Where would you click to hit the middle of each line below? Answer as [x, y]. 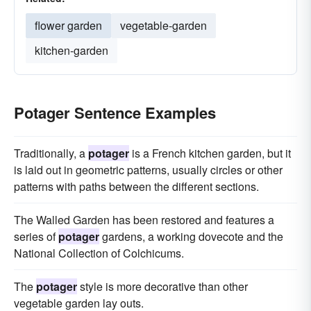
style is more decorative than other [162, 286]
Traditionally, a [51, 153]
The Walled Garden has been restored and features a [144, 220]
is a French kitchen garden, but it [210, 153]
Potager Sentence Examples [115, 112]
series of [36, 236]
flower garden [68, 25]
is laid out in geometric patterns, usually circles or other [148, 170]
